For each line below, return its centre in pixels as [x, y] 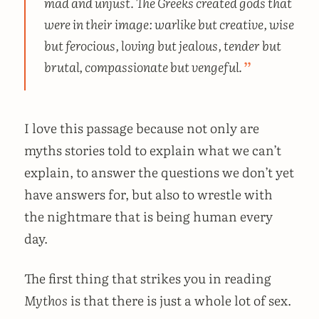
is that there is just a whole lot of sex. [179, 300]
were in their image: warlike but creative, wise [169, 24]
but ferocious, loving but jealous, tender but [162, 45]
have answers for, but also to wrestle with [148, 194]
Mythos [46, 300]
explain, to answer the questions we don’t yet [159, 172]
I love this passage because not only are [142, 128]
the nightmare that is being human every [148, 216]
